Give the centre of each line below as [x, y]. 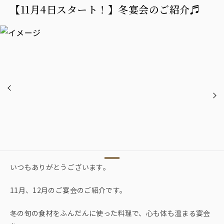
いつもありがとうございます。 [60, 167]
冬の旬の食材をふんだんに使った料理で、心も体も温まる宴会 [110, 213]
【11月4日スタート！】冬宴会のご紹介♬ [105, 9]
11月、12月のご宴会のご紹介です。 [68, 190]
